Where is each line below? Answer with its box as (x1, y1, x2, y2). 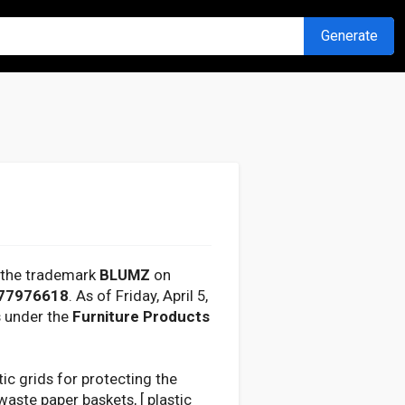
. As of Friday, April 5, (69, 286, 208, 305)
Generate (320, 27, 378, 44)
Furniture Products (72, 306, 210, 325)
